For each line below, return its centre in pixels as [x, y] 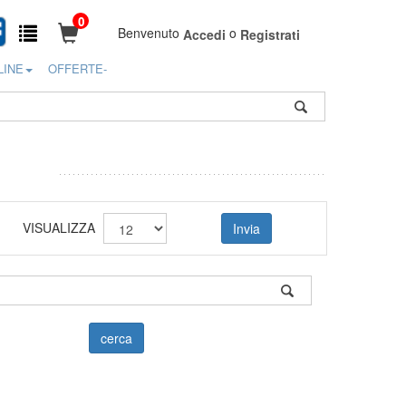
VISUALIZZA [59, 227]
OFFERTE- [77, 68]
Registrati [270, 34]
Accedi [204, 34]
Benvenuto [150, 33]
